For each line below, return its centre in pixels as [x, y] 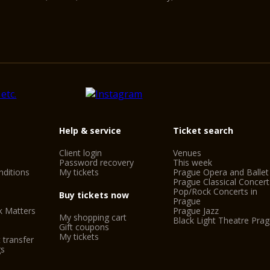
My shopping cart [93, 217]
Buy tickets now [94, 195]
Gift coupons [84, 227]
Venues [187, 153]
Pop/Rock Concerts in [215, 191]
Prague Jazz [196, 211]
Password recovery [96, 162]
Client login [80, 153]
